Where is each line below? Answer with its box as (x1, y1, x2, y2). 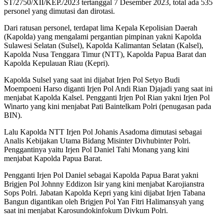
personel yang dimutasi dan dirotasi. (4, 7, 115, 16)
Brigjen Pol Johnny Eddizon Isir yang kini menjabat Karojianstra (4, 180, 204, 189)
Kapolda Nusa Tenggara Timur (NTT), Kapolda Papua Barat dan (4, 50, 206, 59)
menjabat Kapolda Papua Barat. (4, 154, 102, 163)
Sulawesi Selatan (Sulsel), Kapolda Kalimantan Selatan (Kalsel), (4, 41, 203, 50)
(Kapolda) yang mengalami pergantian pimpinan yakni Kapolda (4, 32, 201, 41)
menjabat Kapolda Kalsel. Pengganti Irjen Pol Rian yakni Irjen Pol (4, 93, 210, 102)
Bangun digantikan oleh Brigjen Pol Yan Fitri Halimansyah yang (4, 197, 204, 206)
